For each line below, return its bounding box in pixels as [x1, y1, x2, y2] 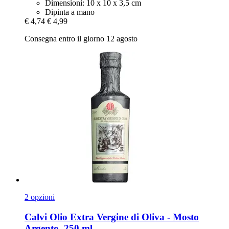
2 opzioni [25, 192, 55, 201]
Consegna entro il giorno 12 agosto [25, 34, 138, 43]
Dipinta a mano [45, 7, 95, 16]
